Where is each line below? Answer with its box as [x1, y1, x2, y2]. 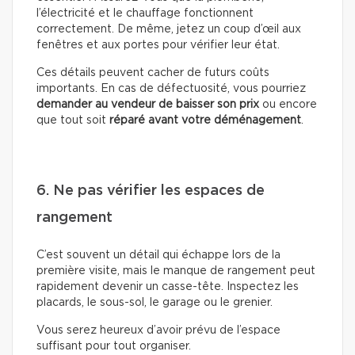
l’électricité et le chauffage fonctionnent [36, 8, 254, 20]
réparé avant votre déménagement [109, 115, 301, 127]
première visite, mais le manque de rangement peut [36, 265, 315, 277]
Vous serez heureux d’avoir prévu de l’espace [36, 325, 281, 337]
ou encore [259, 99, 317, 111]
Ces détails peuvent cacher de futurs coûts [36, 67, 269, 79]
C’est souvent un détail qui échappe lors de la [36, 250, 281, 261]
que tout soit [36, 115, 109, 127]
